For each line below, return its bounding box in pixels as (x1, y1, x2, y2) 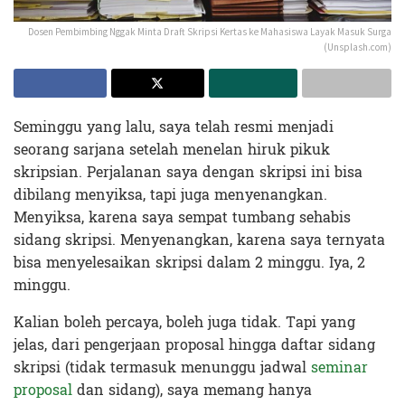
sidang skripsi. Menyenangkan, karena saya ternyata (14, 227, 385, 254)
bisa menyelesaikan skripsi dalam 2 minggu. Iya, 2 (14, 250, 365, 277)
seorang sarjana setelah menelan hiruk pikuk (14, 137, 330, 164)
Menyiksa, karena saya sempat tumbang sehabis (14, 204, 351, 231)
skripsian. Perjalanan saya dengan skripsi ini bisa (14, 159, 363, 186)
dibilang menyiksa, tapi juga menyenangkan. (14, 182, 327, 209)
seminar (311, 354, 368, 381)
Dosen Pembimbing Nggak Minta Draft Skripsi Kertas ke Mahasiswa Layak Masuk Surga (28, 25, 391, 39)
